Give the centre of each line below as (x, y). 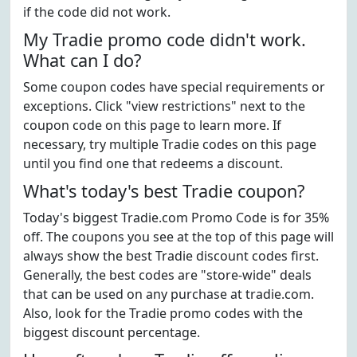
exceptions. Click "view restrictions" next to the (164, 106)
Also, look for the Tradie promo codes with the (163, 313)
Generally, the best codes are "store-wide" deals (167, 275)
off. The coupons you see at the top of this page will (178, 237)
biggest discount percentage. (112, 332)
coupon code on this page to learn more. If (152, 125)
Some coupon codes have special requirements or (174, 87)
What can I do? (82, 60)
